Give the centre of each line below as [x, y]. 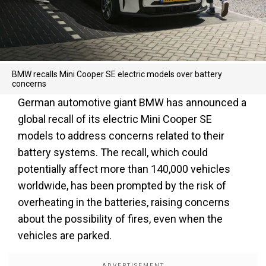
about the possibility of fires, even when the [120, 219]
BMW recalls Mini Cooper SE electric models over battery [117, 74]
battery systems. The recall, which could [113, 152]
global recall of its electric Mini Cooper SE [115, 119]
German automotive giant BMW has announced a [132, 102]
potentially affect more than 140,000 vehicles [124, 169]
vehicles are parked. [65, 235]
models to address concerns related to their [121, 136]
